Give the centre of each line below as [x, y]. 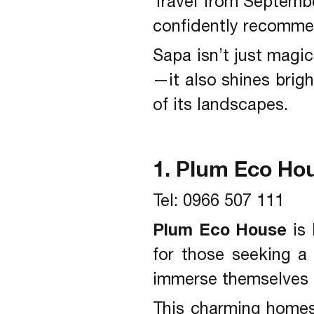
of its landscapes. [221, 104]
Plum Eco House [220, 230]
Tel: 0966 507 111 [219, 200]
